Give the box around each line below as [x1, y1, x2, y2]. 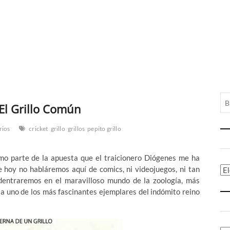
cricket [29, 125, 48, 133]
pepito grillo [87, 125, 121, 133]
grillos [67, 125, 85, 133]
